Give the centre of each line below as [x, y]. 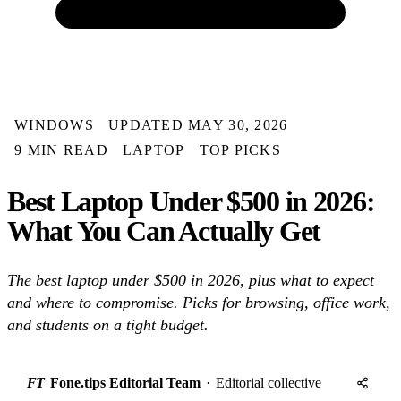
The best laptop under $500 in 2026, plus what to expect [191, 281]
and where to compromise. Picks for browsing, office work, [199, 303]
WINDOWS [54, 125]
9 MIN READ [61, 150]
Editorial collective [269, 383]
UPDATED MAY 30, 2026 [198, 125]
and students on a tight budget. [108, 325]
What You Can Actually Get [164, 230]
